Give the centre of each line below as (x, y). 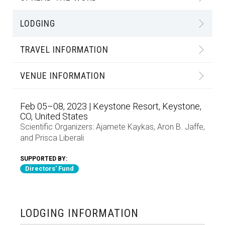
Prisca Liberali (60, 138)
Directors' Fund (49, 168)
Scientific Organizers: (57, 127)
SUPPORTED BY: (44, 159)
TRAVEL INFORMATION (64, 49)
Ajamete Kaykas (125, 127)
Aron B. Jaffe (180, 127)
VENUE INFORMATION (63, 76)
